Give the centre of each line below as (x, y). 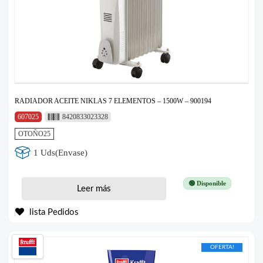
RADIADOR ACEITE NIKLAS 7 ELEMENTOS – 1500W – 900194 (113, 101)
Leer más (94, 189)
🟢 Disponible (207, 183)
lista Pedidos (53, 213)
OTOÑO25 (34, 134)
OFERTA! (222, 247)
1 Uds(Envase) (61, 152)
